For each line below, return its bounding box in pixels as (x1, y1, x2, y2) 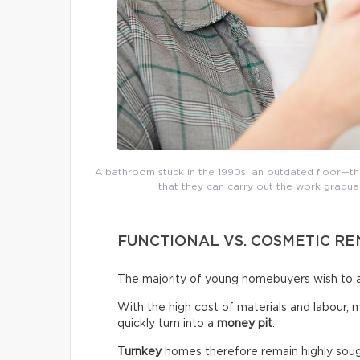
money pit (217, 317, 272, 329)
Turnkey (117, 346, 162, 358)
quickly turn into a (117, 317, 217, 329)
